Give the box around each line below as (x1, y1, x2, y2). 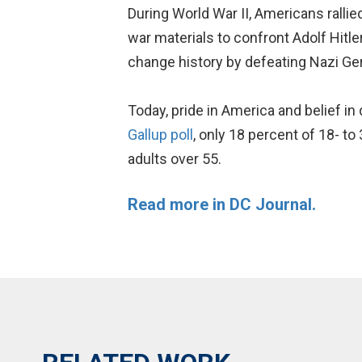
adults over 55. (127, 150, 221, 167)
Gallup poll (127, 126, 193, 143)
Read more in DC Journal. (127, 195, 320, 214)
